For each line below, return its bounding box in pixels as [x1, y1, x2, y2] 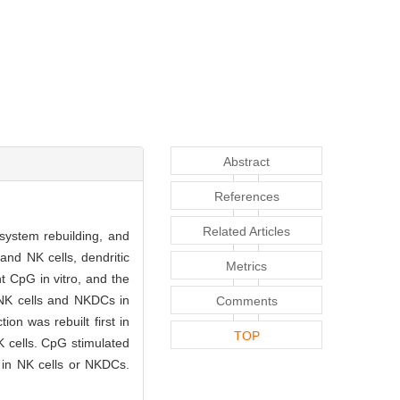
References [213, 188, 279, 204]
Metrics [226, 258, 267, 273]
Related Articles [203, 223, 290, 238]
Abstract [223, 154, 270, 169]
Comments [215, 293, 278, 308]
